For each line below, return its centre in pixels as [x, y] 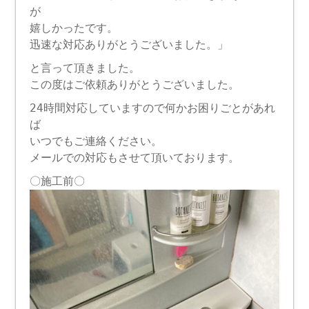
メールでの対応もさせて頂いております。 [135, 157]
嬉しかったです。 [74, 28]
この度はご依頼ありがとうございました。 [135, 84]
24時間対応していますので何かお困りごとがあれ [153, 108]
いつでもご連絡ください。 [96, 141]
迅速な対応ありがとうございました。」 [129, 44]
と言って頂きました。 [85, 68]
